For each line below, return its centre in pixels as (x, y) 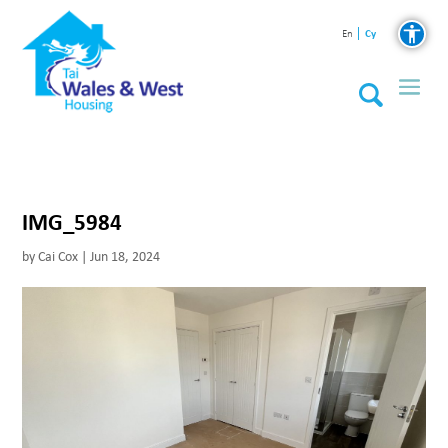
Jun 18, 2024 (125, 257)
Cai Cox (58, 257)
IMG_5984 (72, 222)
